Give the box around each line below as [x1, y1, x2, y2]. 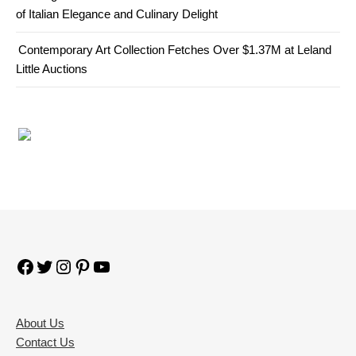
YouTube [110, 259, 156, 273]
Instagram [72, 259, 125, 273]
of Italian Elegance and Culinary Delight [16, 7, 218, 21]
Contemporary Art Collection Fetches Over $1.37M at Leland [18, 43, 331, 56]
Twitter [53, 259, 87, 273]
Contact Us [16, 335, 75, 349]
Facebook [34, 259, 86, 273]
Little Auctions [16, 62, 87, 75]
